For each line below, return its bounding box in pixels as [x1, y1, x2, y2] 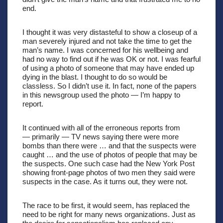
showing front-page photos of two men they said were [22, 168, 195, 177]
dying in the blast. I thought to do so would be [22, 72, 167, 81]
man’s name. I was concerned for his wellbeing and [22, 45, 188, 54]
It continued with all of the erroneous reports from [22, 123, 180, 132]
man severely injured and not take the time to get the [22, 36, 192, 45]
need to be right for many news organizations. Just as [22, 210, 196, 219]
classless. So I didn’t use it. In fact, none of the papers [22, 81, 197, 90]
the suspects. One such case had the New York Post [22, 159, 195, 168]
